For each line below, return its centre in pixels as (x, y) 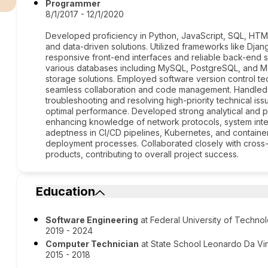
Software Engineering (92, 220)
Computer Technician (92, 244)
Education (66, 191)
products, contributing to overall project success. (142, 154)
